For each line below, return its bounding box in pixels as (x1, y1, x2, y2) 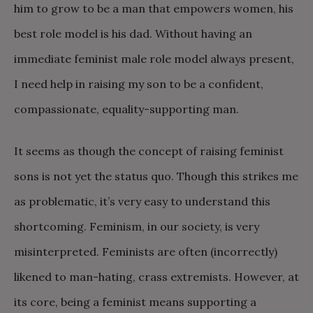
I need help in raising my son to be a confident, (14, 77, 263, 91)
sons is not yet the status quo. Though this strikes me (14, 169, 298, 183)
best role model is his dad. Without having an (14, 27, 252, 41)
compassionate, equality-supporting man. (14, 102, 239, 116)
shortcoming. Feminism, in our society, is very (14, 219, 259, 233)
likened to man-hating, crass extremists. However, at (14, 270, 299, 284)
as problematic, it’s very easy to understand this (14, 194, 270, 208)
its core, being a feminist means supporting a (14, 295, 256, 309)
